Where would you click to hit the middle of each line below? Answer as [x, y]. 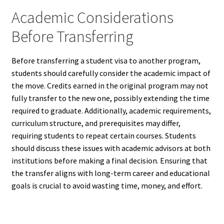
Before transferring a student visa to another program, [106, 61]
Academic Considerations [92, 18]
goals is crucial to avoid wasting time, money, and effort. [107, 186]
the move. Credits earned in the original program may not [110, 86]
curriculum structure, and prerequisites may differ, [96, 123]
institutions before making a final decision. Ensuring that [109, 161]
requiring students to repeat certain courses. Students [103, 136]
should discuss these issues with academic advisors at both [111, 148]
